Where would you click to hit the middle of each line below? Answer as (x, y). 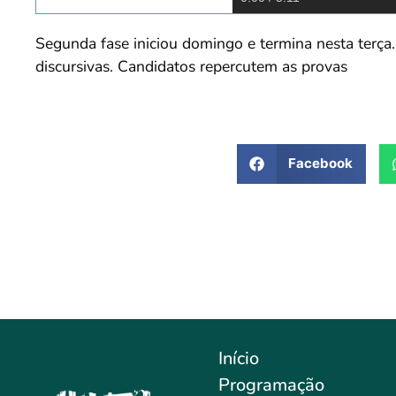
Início (238, 358)
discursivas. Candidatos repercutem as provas (191, 67)
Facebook (320, 164)
